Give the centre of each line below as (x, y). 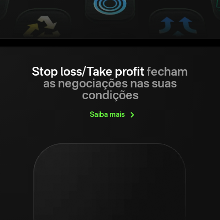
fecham (166, 72)
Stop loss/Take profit (88, 72)
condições (110, 96)
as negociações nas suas (110, 84)
